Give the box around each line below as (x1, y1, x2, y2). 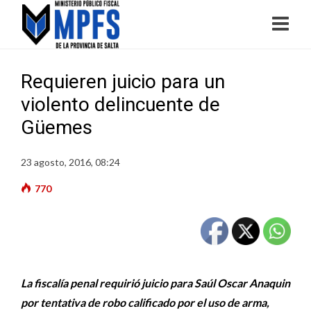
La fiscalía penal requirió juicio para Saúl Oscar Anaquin (21, 276, 290, 289)
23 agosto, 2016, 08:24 (21, 156, 120, 168)
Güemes (21, 116, 92, 139)
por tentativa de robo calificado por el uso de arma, (21, 296, 269, 309)
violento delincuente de (21, 93, 220, 116)
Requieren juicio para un (21, 70, 225, 93)
